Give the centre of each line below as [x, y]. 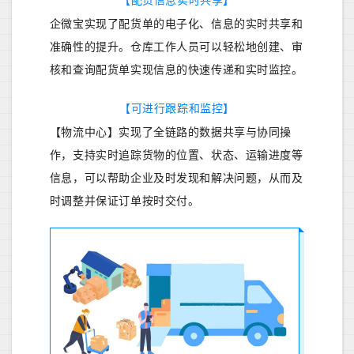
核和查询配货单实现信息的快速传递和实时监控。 [176, 69]
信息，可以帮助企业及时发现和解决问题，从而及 [176, 177]
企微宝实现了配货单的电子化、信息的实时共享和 [176, 23]
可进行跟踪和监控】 [183, 108]
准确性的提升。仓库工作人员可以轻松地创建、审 [176, 46]
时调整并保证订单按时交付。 [124, 200]
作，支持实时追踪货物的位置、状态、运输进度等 [176, 154]
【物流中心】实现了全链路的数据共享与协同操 [171, 132]
